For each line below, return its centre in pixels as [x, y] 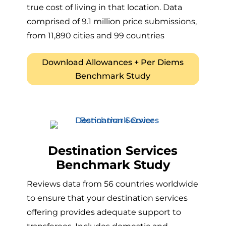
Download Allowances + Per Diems [113, 63]
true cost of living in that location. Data [104, 8]
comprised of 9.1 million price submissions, [111, 22]
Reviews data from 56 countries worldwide [112, 184]
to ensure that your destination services [107, 198]
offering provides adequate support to [104, 212]
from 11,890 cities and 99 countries [95, 36]
